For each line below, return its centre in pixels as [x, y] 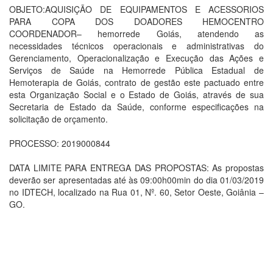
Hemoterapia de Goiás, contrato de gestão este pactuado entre [136, 82]
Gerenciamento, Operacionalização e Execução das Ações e [136, 58]
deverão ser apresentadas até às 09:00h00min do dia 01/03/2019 [136, 180]
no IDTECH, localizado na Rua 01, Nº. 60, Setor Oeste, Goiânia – [136, 192]
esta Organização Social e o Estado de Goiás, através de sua [136, 94]
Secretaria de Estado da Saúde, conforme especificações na [136, 107]
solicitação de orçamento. [58, 119]
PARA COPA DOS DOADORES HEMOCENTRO [136, 21]
